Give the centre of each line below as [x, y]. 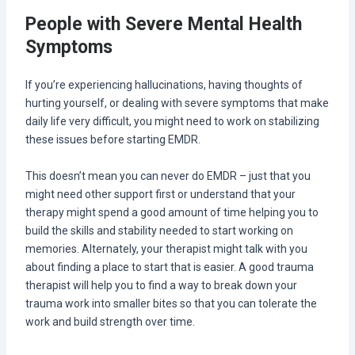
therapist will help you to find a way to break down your [161, 285]
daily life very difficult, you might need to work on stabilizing [172, 122]
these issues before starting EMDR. [113, 140]
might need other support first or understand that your [160, 194]
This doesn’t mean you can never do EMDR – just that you [168, 176]
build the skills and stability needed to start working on [159, 230]
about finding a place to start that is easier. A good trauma [169, 267]
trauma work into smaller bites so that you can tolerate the [171, 303]
